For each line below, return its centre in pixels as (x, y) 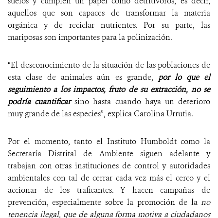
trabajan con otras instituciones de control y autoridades (109, 166)
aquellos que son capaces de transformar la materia (109, 13)
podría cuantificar (39, 102)
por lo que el (184, 77)
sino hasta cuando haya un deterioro (141, 102)
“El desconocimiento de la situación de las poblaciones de (109, 65)
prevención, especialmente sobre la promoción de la (103, 202)
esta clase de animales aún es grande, (83, 77)
